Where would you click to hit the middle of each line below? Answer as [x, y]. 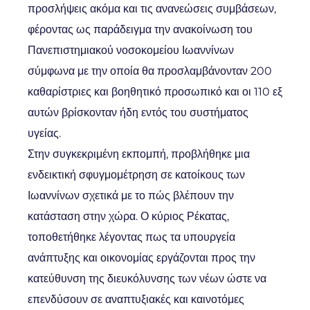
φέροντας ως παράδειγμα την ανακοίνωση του [140, 29]
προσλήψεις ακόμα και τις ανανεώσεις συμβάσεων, [152, 9]
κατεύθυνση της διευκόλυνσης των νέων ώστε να [147, 279]
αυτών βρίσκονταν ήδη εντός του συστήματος [138, 112]
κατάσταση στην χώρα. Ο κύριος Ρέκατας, [128, 216]
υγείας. [44, 133]
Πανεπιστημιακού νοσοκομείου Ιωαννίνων [131, 50]
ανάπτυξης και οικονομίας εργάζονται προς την [142, 258]
